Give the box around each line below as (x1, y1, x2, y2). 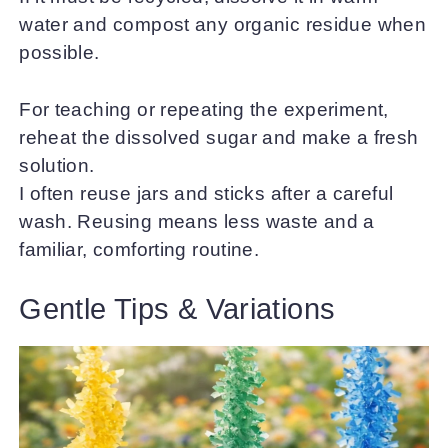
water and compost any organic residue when (19, 14, 427, 36)
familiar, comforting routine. (19, 238, 260, 260)
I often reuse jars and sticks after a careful (19, 182, 394, 204)
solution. (19, 154, 95, 176)
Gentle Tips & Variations (19, 293, 336, 326)
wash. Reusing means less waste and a (19, 210, 375, 232)
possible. (19, 42, 100, 64)
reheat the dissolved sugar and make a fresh (19, 126, 419, 148)
